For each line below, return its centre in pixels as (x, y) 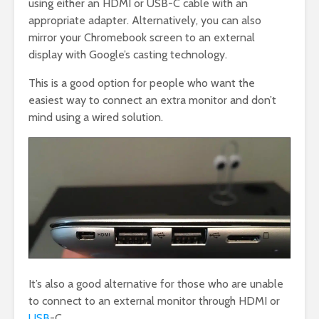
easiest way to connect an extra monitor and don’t (152, 100)
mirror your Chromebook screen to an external (142, 38)
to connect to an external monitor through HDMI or (154, 301)
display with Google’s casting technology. (128, 55)
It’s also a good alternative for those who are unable (156, 284)
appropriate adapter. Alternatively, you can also (145, 21)
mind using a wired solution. (96, 117)
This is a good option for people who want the (142, 83)
